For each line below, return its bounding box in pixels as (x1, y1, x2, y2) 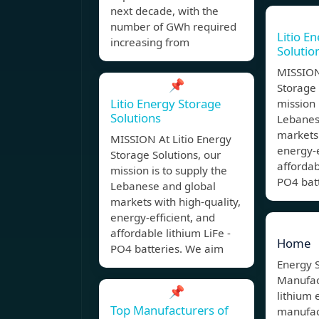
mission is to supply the (110, 163, 227, 178)
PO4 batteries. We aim (110, 241, 224, 256)
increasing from (110, 35, 189, 50)
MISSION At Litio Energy (110, 132, 231, 147)
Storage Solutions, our (110, 147, 221, 162)
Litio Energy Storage (110, 95, 221, 113)
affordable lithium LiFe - (110, 226, 231, 241)
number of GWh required (110, 19, 236, 34)
